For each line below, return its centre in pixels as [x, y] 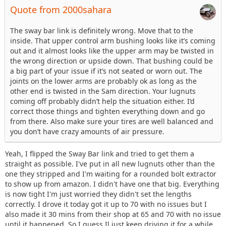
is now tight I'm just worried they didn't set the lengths [98, 194]
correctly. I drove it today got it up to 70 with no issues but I [106, 204]
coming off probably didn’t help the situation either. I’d [102, 101]
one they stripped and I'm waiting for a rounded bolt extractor [111, 174]
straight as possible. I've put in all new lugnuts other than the [110, 164]
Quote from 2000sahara [61, 10]
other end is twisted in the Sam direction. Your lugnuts [103, 91]
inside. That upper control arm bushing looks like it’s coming [113, 41]
